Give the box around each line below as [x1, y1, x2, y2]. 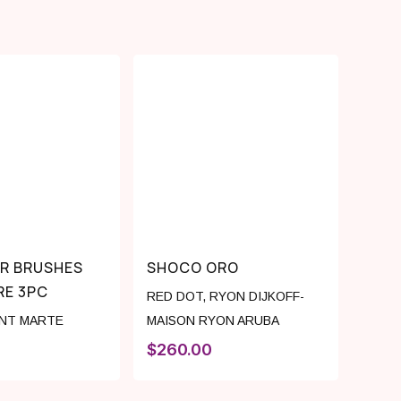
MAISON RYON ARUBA [147, 313, 280, 328]
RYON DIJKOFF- [209, 289, 305, 304]
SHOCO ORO [147, 258, 240, 278]
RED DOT [147, 289, 203, 304]
